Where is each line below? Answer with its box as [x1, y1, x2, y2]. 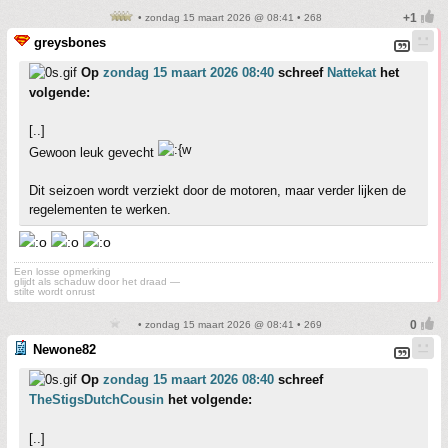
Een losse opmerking [14, 266, 111, 277]
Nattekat [327, 65, 376, 80]
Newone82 [33, 342, 96, 357]
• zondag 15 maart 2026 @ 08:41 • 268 [134, 12, 322, 23]
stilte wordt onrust [14, 286, 95, 297]
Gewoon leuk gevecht [29, 145, 158, 160]
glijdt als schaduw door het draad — [14, 276, 180, 287]
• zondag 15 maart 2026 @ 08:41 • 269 [134, 319, 322, 330]
